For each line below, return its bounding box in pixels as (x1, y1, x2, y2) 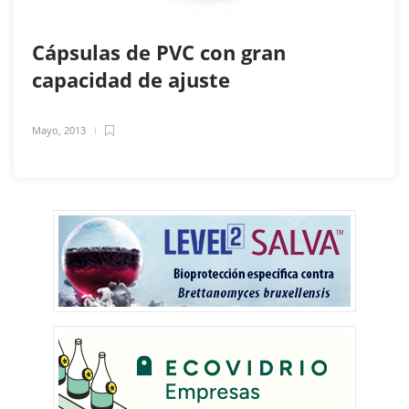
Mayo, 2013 (32, 122, 86, 137)
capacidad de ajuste (32, 65, 236, 93)
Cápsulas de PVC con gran (32, 37, 286, 66)
